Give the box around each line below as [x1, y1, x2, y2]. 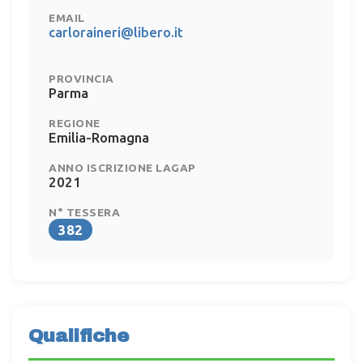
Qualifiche [28, 325, 129, 346]
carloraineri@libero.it [49, 23, 183, 40]
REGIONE [49, 116, 100, 130]
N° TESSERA [49, 205, 120, 219]
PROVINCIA [49, 71, 114, 85]
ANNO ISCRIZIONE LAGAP [49, 160, 196, 174]
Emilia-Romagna [49, 129, 149, 145]
